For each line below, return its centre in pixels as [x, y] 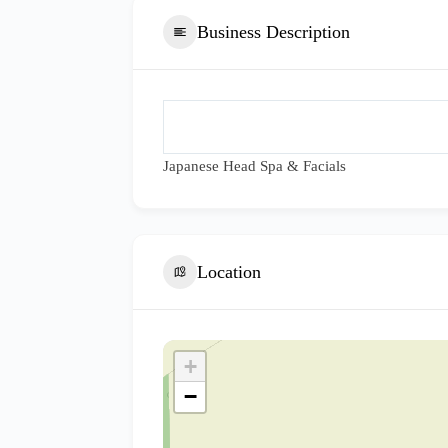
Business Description [273, 31]
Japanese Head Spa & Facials [254, 166]
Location [229, 271]
